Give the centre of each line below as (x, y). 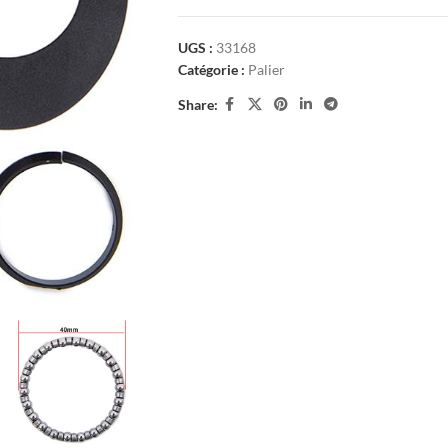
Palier (266, 69)
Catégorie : (211, 69)
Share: (197, 104)
